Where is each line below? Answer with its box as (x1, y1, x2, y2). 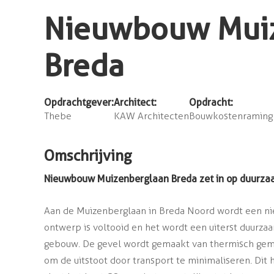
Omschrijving (44, 147, 132, 165)
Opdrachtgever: (44, 97, 114, 109)
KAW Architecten (114, 110, 189, 122)
